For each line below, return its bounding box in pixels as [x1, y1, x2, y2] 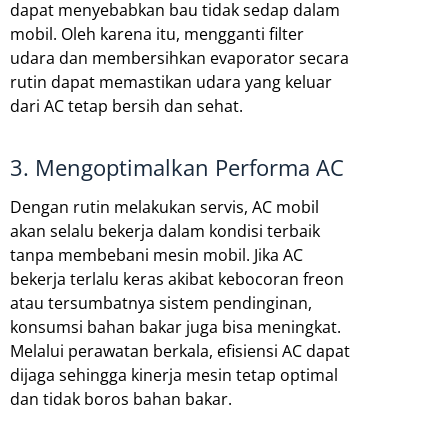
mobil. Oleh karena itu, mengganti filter [10, 22, 304, 45]
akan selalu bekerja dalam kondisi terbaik [10, 219, 320, 242]
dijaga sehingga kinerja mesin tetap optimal [10, 363, 338, 386]
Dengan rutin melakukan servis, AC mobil [10, 195, 319, 218]
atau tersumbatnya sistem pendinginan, [10, 291, 312, 314]
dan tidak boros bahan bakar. [10, 387, 232, 410]
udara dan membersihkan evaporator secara [10, 46, 349, 69]
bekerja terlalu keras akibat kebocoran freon [10, 267, 344, 290]
